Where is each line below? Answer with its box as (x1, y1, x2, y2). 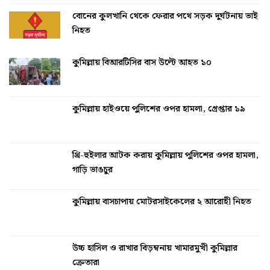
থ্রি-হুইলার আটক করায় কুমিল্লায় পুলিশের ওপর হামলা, (72, 148, 259, 163)
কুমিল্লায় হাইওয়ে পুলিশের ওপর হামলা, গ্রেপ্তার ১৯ (72, 102, 245, 116)
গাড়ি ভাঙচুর (72, 163, 113, 177)
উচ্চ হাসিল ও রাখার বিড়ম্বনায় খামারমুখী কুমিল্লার (72, 241, 237, 256)
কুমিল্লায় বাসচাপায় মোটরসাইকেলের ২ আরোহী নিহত (72, 195, 251, 209)
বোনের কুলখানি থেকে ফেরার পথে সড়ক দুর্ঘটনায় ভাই (72, 9, 258, 24)
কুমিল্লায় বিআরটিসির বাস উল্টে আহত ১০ (72, 55, 212, 70)
